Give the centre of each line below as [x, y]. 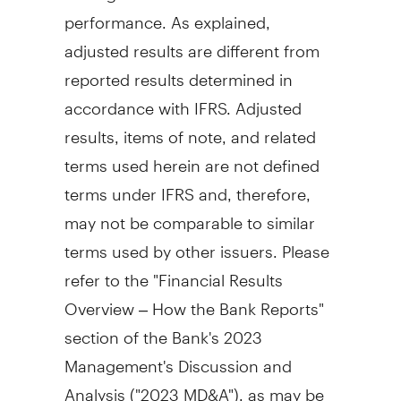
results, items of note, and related [190, 129]
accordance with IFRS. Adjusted [183, 100]
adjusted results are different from [192, 43]
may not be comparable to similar [189, 215]
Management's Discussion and [178, 358]
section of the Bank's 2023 [163, 329]
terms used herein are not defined [192, 158]
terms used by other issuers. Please [196, 243]
